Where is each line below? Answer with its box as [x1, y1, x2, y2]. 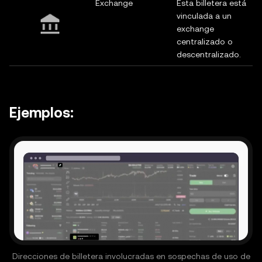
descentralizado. [177, 50, 241, 59]
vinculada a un [177, 11, 232, 20]
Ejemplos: [9, 105, 74, 121]
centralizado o [177, 37, 233, 46]
